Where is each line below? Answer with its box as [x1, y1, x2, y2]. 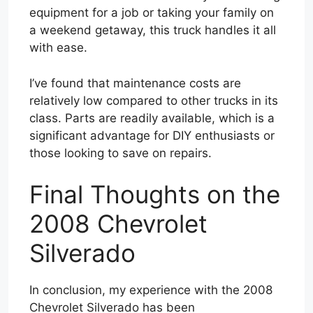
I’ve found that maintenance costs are [29, 75, 241, 90]
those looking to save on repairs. [29, 145, 212, 160]
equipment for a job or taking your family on [29, 6, 274, 20]
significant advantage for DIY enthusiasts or [29, 128, 275, 143]
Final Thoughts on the [29, 180, 280, 210]
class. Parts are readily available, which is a [29, 110, 275, 125]
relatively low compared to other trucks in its [29, 93, 278, 108]
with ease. [29, 41, 87, 55]
